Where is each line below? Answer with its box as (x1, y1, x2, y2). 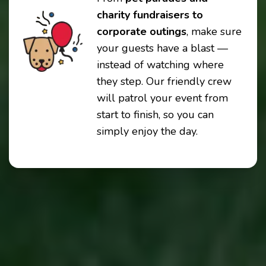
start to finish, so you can (97, 107, 214, 122)
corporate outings (97, 24, 186, 39)
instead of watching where (97, 58, 224, 72)
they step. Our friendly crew (97, 74, 232, 89)
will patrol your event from (97, 91, 228, 106)
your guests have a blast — (97, 41, 228, 56)
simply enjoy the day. (97, 124, 198, 139)
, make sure (186, 24, 242, 39)
